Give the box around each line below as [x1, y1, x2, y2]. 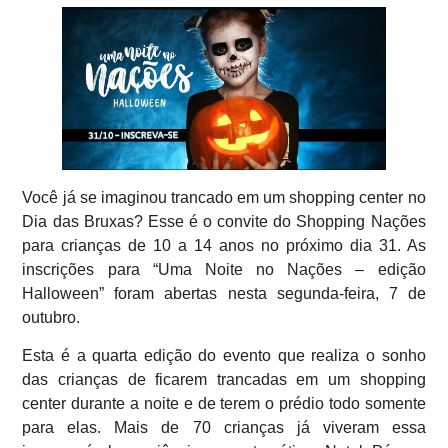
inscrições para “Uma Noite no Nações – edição [22, 261, 426, 279]
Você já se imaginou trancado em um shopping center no [22, 189, 426, 207]
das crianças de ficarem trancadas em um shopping [22, 371, 426, 389]
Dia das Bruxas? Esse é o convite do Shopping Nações [22, 213, 426, 231]
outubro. [22, 309, 81, 327]
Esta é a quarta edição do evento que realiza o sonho [22, 347, 426, 365]
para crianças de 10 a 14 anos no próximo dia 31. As [22, 237, 426, 255]
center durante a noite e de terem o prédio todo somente [22, 395, 426, 413]
